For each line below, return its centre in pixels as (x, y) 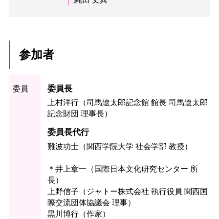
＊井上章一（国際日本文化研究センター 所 (123, 169)
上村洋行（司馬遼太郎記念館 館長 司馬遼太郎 (128, 103)
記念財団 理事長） (80, 114)
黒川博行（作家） (79, 214)
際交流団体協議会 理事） (92, 202)
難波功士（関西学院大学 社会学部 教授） (120, 146)
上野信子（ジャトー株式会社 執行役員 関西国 (128, 191)
